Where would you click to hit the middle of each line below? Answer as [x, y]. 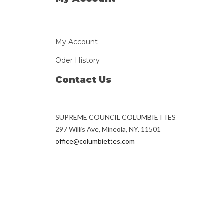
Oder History [78, 60]
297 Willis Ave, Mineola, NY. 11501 [108, 129]
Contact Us [83, 80]
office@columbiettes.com [95, 141]
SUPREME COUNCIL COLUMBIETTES [116, 117]
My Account [77, 42]
